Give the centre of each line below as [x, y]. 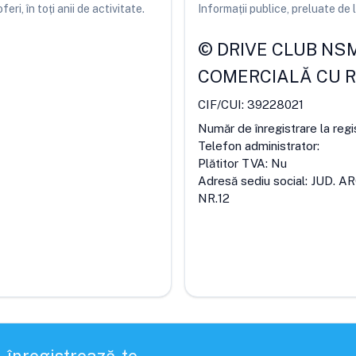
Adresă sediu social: [254, 181]
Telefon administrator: [259, 146]
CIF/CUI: [222, 104]
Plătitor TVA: [234, 163]
